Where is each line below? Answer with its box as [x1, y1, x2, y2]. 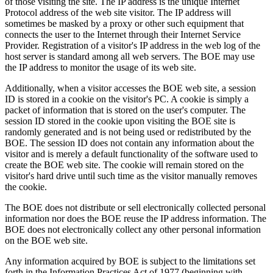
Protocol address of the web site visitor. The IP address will [5, 7, 231, 18]
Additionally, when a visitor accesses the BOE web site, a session [5, 82, 256, 93]
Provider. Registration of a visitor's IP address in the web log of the [5, 40, 260, 51]
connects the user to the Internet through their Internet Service [5, 29, 241, 40]
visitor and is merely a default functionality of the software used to [5, 148, 258, 159]
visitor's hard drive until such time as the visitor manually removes [5, 170, 257, 181]
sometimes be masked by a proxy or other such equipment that [5, 18, 244, 29]
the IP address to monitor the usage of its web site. [5, 62, 196, 73]
